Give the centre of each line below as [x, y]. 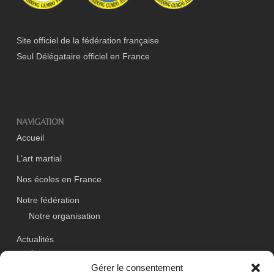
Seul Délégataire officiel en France [83, 56]
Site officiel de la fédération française [87, 40]
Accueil [30, 138]
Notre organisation [64, 216]
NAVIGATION [40, 122]
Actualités [35, 239]
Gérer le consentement [137, 268]
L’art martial [39, 158]
